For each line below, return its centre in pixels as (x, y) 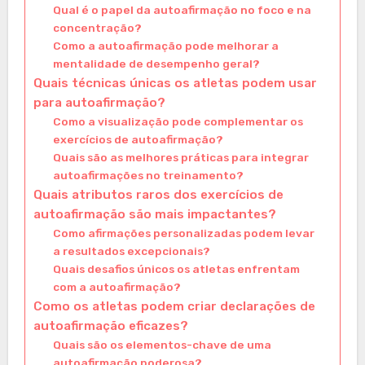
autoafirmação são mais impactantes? (154, 214)
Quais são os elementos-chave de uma (162, 344)
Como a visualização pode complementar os (178, 121)
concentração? (97, 27)
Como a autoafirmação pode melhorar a (165, 45)
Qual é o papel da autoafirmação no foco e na (182, 9)
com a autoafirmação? (117, 286)
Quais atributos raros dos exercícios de (158, 194)
